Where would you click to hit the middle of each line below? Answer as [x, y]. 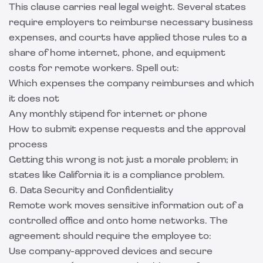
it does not [34, 99]
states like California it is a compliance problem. [117, 176]
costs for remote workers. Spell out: [94, 69]
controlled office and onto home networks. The [118, 221]
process [28, 145]
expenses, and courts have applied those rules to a [128, 38]
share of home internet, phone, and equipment [117, 53]
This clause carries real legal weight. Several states [127, 8]
